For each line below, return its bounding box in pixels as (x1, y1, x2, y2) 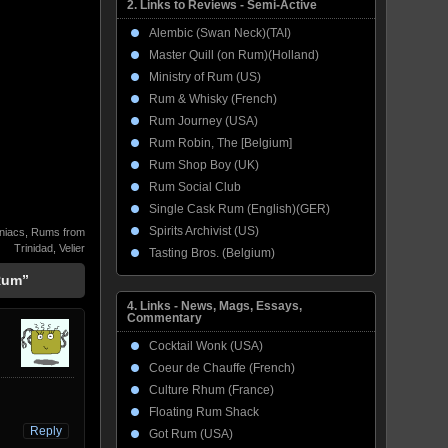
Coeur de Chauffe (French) (149, 361, 295, 375)
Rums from (31, 226, 85, 239)
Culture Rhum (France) (149, 383, 274, 397)
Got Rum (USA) (149, 427, 233, 441)
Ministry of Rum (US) (149, 70, 261, 84)
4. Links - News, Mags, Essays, (127, 299, 302, 313)
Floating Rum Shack (149, 405, 259, 419)
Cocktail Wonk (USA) (149, 339, 263, 353)
